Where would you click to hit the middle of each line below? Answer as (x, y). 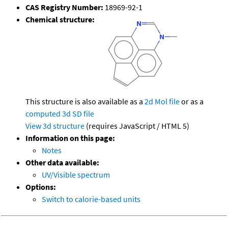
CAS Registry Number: (64, 7)
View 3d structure (55, 126)
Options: (41, 187)
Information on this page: (70, 138)
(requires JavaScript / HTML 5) (137, 126)
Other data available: (62, 163)
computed (43, 114)
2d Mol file (162, 102)
